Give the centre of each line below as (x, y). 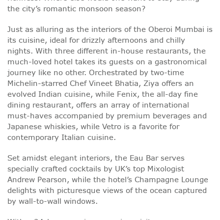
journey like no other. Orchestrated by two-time (96, 73)
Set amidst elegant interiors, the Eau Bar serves (96, 158)
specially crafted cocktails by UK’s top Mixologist (96, 169)
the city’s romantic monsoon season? (76, 9)
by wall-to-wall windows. (53, 201)
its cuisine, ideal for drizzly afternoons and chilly (96, 40)
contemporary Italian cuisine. (62, 137)
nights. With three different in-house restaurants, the (107, 51)
